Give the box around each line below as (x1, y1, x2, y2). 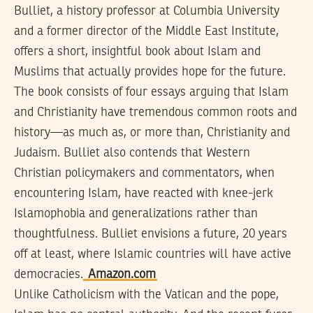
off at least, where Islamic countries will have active (14, 247, 291, 261)
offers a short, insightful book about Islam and (14, 45, 261, 58)
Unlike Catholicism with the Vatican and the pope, (14, 288, 279, 301)
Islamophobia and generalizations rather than (14, 207, 258, 220)
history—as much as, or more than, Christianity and (14, 126, 290, 139)
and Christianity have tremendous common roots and (14, 105, 297, 119)
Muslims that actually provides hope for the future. (14, 65, 286, 78)
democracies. (14, 268, 83, 281)
